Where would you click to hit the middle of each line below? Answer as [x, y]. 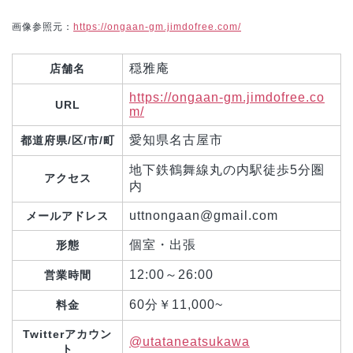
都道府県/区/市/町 [67, 140]
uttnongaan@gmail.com [204, 215]
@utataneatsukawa [190, 341]
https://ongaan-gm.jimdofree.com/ [157, 27]
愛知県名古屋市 [176, 139]
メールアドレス [67, 216]
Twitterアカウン [67, 334]
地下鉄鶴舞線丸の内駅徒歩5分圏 [227, 169]
